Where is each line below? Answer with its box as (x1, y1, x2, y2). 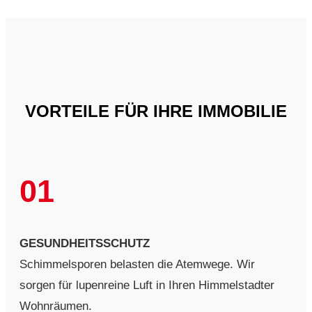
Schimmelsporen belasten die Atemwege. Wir (19, 257, 255, 271)
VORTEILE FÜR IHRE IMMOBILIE (25, 101, 287, 120)
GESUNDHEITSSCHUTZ (19, 236, 150, 250)
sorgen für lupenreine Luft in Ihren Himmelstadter (19, 278, 274, 292)
